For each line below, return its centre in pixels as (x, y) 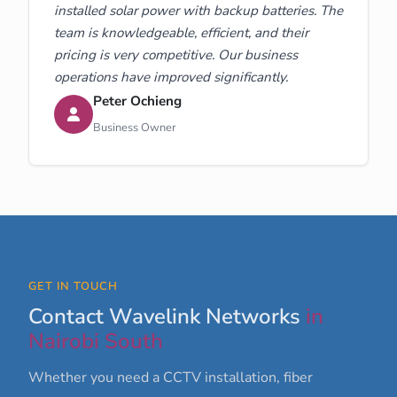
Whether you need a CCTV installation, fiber (171, 377)
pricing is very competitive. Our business (176, 54)
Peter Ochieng (137, 101)
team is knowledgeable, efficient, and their (181, 32)
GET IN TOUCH (74, 286)
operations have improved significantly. (171, 77)
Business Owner (135, 127)
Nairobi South (96, 341)
